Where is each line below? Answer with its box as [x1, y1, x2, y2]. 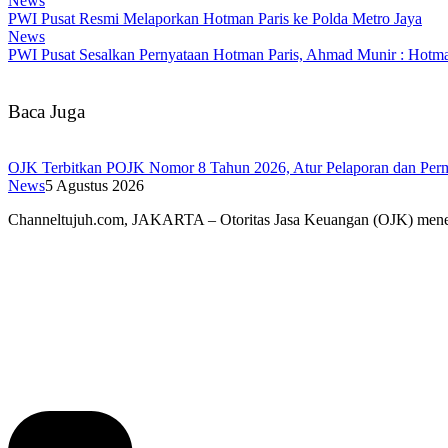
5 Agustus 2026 [45, 177, 144, 195]
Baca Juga [8, 100, 85, 122]
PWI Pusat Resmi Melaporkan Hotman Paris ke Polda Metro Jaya [8, 9, 422, 27]
